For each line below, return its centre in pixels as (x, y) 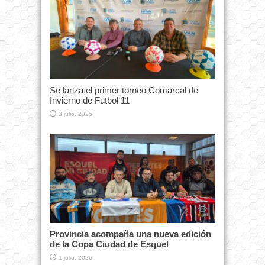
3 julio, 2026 (75, 114)
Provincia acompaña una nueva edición (130, 234)
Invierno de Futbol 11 (90, 101)
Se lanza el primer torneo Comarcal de (124, 91)
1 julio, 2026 (75, 257)
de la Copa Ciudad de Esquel (109, 244)
